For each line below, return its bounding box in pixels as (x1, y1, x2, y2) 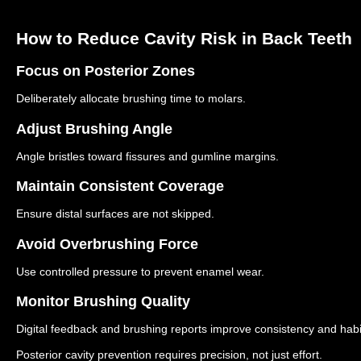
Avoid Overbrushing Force (16, 235, 198, 252)
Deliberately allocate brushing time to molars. (16, 92, 246, 105)
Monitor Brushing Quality (16, 293, 190, 309)
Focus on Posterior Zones (16, 63, 195, 79)
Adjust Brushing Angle (16, 120, 172, 137)
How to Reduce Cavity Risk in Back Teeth (16, 28, 352, 48)
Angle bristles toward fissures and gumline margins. (16, 149, 279, 163)
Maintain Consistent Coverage (16, 178, 224, 194)
